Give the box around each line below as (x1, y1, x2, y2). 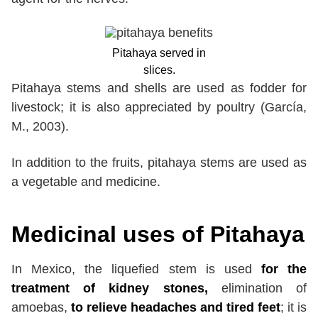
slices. (143, 64, 175, 77)
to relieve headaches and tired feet (71, 300, 280, 315)
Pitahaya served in (112, 47, 206, 60)
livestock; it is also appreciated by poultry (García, (11, 100, 307, 115)
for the (261, 262, 307, 277)
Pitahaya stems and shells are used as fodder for (11, 81, 307, 96)
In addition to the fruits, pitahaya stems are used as (11, 155, 307, 170)
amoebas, (11, 300, 71, 315)
